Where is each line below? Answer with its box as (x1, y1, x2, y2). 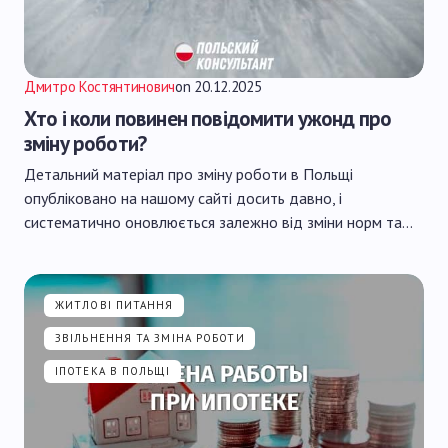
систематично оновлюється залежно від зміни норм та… (24, 212, 413, 232)
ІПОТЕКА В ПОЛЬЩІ (55, 364, 171, 378)
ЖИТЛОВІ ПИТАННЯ (55, 298, 174, 312)
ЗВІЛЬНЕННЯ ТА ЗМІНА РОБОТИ (55, 331, 245, 345)
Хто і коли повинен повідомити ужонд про (24, 105, 392, 132)
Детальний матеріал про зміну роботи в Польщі (24, 164, 353, 184)
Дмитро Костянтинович (24, 77, 175, 96)
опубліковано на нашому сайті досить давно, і (24, 188, 342, 208)
